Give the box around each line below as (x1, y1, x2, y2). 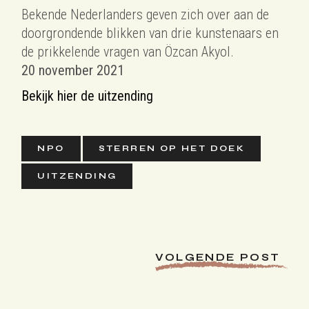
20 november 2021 (21, 62, 125, 79)
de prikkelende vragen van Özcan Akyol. (21, 43, 235, 61)
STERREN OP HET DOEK (98, 143, 246, 154)
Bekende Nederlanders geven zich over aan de (21, 6, 270, 23)
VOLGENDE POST (155, 251, 281, 264)
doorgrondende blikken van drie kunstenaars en (21, 25, 279, 42)
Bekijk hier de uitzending (21, 88, 154, 105)
